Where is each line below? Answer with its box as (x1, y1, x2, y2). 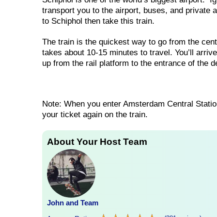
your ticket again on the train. (42, 110, 148, 120)
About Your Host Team (47, 136, 147, 147)
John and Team (47, 198, 98, 207)
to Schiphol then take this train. (42, 16, 155, 26)
